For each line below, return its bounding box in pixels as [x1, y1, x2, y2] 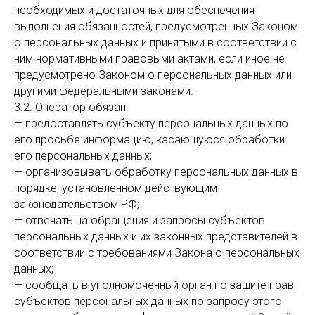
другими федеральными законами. [14, 84, 193, 98]
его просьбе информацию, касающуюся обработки [14, 133, 285, 146]
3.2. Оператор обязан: [14, 101, 128, 114]
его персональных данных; [14, 149, 152, 162]
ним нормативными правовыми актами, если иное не [14, 52, 285, 65]
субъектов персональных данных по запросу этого [14, 295, 282, 308]
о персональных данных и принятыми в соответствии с [14, 36, 297, 49]
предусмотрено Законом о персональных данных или [14, 68, 292, 82]
